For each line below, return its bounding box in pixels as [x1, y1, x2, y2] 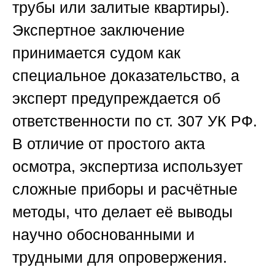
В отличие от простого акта [12, 134, 205, 152]
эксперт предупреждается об [12, 89, 220, 107]
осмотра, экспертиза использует [12, 157, 242, 175]
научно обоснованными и [12, 225, 195, 243]
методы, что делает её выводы [12, 203, 233, 220]
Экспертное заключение [12, 21, 185, 39]
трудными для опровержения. [12, 248, 227, 266]
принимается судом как [12, 44, 180, 61]
